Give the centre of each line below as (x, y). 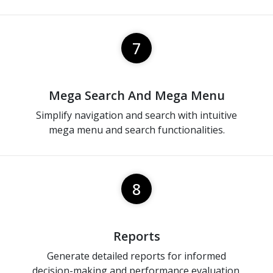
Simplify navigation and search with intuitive (136, 115)
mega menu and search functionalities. (136, 129)
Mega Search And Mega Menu (136, 95)
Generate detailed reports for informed (136, 256)
